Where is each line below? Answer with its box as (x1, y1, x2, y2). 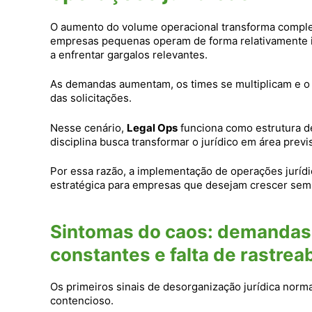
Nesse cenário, (50, 120, 127, 134)
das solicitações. (50, 91, 132, 105)
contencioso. (50, 294, 114, 308)
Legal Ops (127, 120, 178, 134)
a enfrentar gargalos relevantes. (50, 47, 208, 61)
